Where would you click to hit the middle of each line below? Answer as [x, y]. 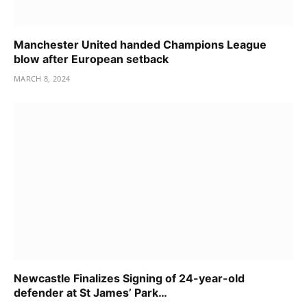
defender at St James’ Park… [90, 292]
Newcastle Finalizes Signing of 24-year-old [129, 278]
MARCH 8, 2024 [42, 79]
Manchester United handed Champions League [140, 45]
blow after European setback [91, 59]
